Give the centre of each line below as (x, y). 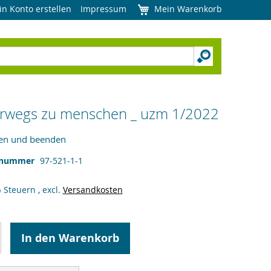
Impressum (103, 9)
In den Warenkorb (70, 238)
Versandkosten (93, 190)
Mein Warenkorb (188, 9)
